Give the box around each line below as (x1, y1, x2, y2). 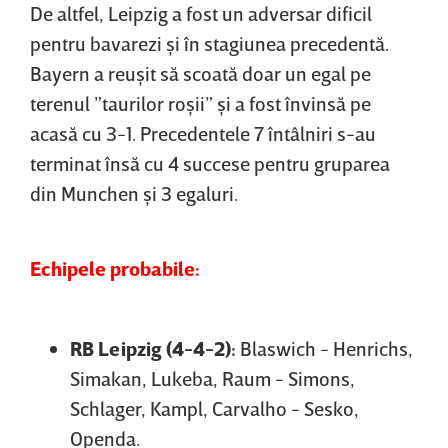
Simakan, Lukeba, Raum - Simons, (70, 365, 355, 390)
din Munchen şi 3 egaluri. (30, 180, 238, 205)
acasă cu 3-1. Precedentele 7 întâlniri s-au (30, 120, 376, 145)
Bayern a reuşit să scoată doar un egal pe (30, 60, 371, 85)
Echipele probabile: (30, 255, 200, 280)
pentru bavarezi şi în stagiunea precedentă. (30, 30, 389, 55)
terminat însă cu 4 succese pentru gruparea (30, 150, 390, 175)
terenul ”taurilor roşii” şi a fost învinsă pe (30, 90, 371, 115)
